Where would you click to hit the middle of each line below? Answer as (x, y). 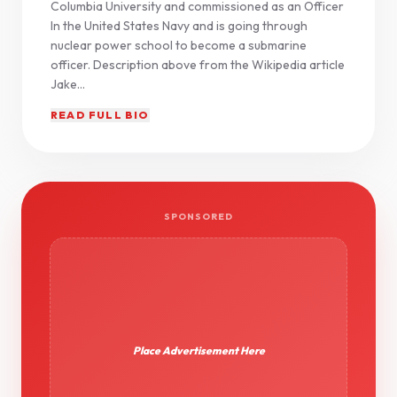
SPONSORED (198, 217)
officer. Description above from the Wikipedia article (198, 65)
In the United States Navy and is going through (179, 26)
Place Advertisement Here (198, 350)
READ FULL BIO (100, 115)
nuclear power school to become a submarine (179, 45)
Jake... (68, 84)
